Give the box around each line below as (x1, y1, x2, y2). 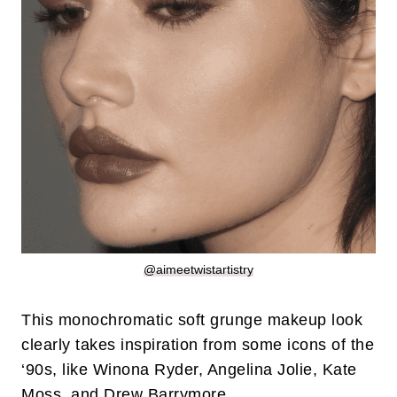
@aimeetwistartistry (144, 262, 253, 277)
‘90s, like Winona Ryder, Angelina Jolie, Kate (21, 361, 357, 379)
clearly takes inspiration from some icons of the (21, 336, 374, 354)
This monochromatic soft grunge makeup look (21, 311, 362, 330)
